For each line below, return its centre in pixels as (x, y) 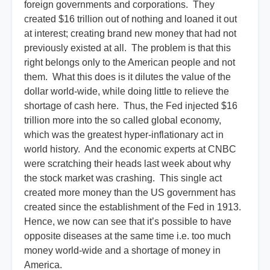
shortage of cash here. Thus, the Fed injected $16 (131, 106)
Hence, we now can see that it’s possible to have (128, 222)
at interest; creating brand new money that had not (130, 34)
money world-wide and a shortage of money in (122, 251)
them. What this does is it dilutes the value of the (127, 77)
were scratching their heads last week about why (127, 164)
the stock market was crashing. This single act (123, 178)
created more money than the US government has (130, 193)
